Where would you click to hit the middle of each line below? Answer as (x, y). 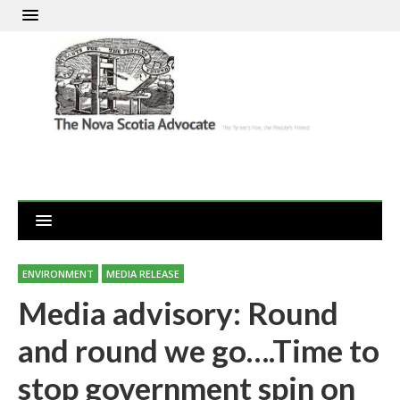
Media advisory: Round (178, 313)
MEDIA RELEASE (143, 274)
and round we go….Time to (199, 350)
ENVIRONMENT (58, 274)
